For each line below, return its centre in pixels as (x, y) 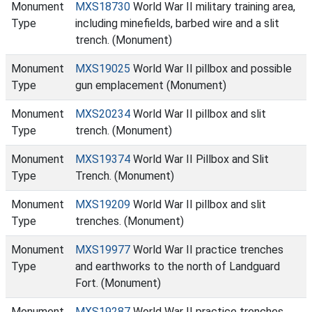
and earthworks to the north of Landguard (178, 266)
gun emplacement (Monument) (151, 85)
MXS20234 (103, 114)
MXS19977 (103, 250)
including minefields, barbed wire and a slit (177, 23)
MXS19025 (103, 69)
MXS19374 (103, 159)
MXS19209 (103, 204)
